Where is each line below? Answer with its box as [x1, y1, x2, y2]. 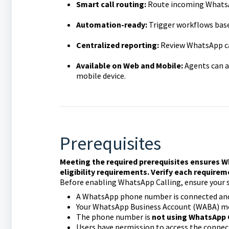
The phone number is [76, 212, 152, 222]
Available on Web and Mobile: [76, 60, 183, 71]
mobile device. [76, 71, 126, 81]
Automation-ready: [76, 19, 147, 30]
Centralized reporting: [76, 40, 159, 50]
